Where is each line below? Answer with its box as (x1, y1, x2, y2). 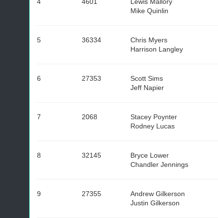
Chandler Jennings (130, 161, 188, 168)
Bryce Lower (130, 151, 169, 159)
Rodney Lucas (130, 122, 175, 130)
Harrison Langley (130, 45, 183, 53)
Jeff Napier (130, 84, 164, 91)
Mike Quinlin (130, 7, 168, 15)
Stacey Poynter (130, 113, 177, 121)
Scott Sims (130, 74, 163, 82)
